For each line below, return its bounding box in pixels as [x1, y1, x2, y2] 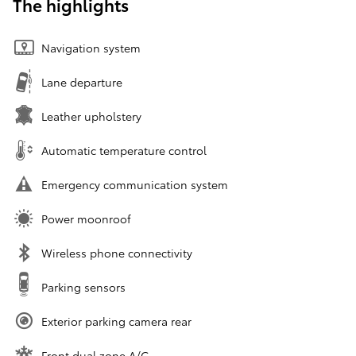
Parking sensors [41, 278, 126, 295]
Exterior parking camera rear [41, 312, 192, 329]
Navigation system [41, 39, 141, 56]
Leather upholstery [41, 107, 141, 124]
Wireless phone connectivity [41, 244, 192, 261]
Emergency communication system [41, 176, 228, 192]
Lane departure [41, 73, 122, 90]
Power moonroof [41, 210, 131, 226]
